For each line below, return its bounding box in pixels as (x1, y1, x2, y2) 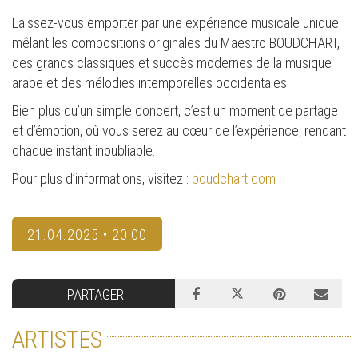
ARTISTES (12, 324, 102, 353)
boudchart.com (192, 169, 276, 187)
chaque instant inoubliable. (12, 141, 156, 159)
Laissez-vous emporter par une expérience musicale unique (12, 14, 339, 31)
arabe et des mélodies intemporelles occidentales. (12, 74, 290, 91)
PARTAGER (67, 285, 124, 303)
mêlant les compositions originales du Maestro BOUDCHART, (12, 34, 340, 51)
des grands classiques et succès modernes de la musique (12, 54, 332, 71)
